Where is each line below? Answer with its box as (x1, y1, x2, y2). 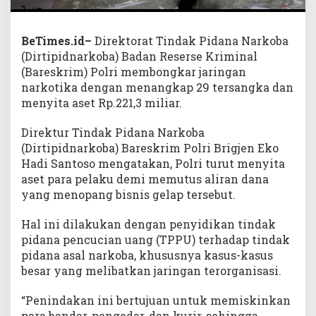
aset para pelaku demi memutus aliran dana (21, 171, 269, 186)
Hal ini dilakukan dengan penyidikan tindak (21, 216, 276, 231)
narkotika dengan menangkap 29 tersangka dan (21, 79, 293, 95)
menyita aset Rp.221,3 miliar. (21, 95, 182, 110)
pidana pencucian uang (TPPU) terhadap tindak (21, 231, 290, 247)
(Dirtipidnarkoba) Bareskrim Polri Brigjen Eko (21, 140, 279, 155)
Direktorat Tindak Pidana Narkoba (92, 32, 288, 48)
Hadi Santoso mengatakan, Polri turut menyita (21, 155, 285, 171)
